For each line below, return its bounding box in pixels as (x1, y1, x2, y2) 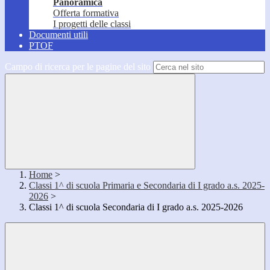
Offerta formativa (53, 8, 119, 19)
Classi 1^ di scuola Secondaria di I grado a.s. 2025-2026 (29, 202, 243, 213)
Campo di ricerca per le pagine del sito (5, 61, 151, 72)
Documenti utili (29, 30, 88, 40)
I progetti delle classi (53, 19, 131, 30)
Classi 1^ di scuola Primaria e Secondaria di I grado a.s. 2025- (29, 180, 265, 191)
